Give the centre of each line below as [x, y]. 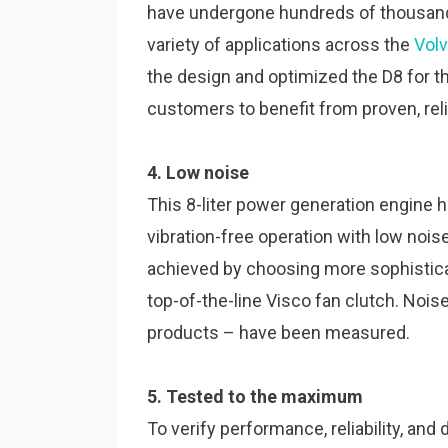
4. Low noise [200, 172]
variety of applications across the [280, 44]
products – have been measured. [280, 332]
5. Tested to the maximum [257, 396]
